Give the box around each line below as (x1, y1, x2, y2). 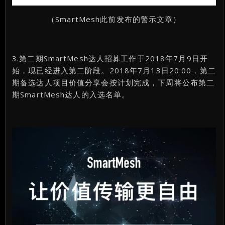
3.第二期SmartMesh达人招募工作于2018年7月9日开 (12, 53, 208, 63)
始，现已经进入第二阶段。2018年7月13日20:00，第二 (12, 65, 216, 75)
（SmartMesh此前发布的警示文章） (47, 14, 181, 24)
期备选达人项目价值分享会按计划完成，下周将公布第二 (12, 77, 215, 87)
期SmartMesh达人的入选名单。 (12, 89, 130, 99)
